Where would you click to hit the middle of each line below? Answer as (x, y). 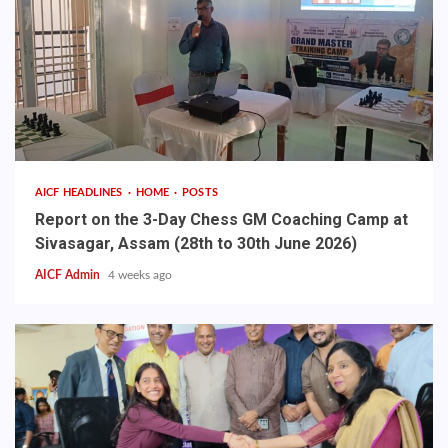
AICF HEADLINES (80, 193)
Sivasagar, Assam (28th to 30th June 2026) (196, 244)
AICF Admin (69, 275)
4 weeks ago (140, 275)
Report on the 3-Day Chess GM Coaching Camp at (221, 220)
